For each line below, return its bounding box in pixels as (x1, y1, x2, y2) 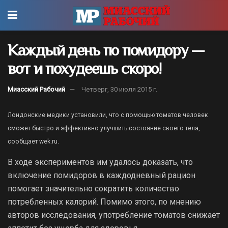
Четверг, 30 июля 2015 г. (81, 85, 157, 93)
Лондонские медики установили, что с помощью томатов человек (8, 111, 208, 119)
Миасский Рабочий (8, 85, 65, 93)
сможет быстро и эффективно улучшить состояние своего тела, (8, 124, 200, 132)
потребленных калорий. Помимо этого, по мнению (8, 196, 201, 207)
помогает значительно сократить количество (8, 183, 179, 193)
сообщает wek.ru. (8, 137, 59, 145)
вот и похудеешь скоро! (8, 59, 161, 77)
